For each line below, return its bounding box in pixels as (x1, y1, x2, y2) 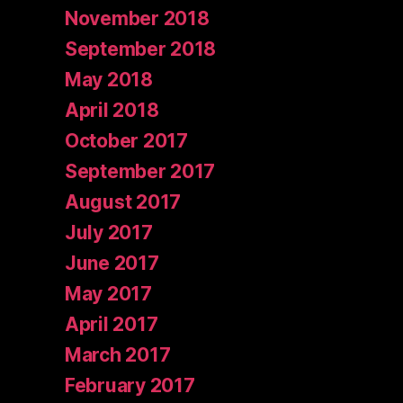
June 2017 (65, 252, 159, 275)
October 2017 (65, 130, 188, 153)
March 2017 (65, 344, 171, 367)
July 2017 (65, 221, 153, 245)
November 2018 (65, 7, 210, 31)
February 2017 (65, 374, 195, 398)
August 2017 (65, 191, 182, 214)
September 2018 (65, 38, 217, 61)
